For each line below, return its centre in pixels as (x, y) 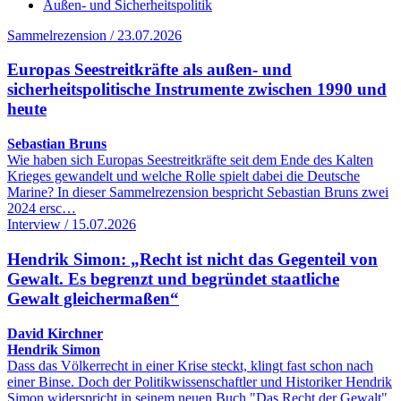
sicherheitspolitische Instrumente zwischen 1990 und (197, 90)
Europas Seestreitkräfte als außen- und (149, 70)
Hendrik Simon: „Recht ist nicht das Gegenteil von (192, 259)
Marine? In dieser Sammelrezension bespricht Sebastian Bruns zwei (198, 192)
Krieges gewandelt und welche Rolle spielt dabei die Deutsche (183, 176)
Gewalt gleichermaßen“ (93, 298)
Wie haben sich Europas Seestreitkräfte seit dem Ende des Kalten (190, 160)
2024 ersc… (42, 209)
